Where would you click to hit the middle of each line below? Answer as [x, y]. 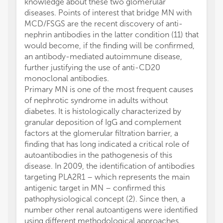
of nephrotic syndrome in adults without [96, 101]
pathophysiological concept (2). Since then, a [105, 199]
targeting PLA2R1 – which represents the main [107, 177]
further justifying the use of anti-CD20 [92, 68]
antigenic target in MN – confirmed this [95, 188]
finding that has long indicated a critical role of [107, 144]
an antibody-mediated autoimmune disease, [103, 57]
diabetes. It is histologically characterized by [103, 111]
